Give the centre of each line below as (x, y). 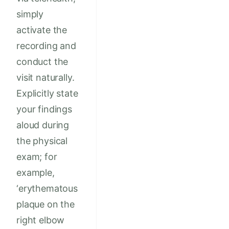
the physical (42, 141)
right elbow (41, 220)
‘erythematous (47, 189)
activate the (42, 30)
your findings (44, 109)
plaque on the (45, 204)
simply (30, 14)
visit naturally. (45, 78)
